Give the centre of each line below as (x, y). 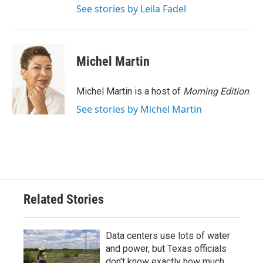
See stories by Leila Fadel (131, 9)
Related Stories (64, 199)
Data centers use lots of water (168, 236)
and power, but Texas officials (166, 249)
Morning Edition (216, 91)
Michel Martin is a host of (130, 91)
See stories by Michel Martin (139, 109)
